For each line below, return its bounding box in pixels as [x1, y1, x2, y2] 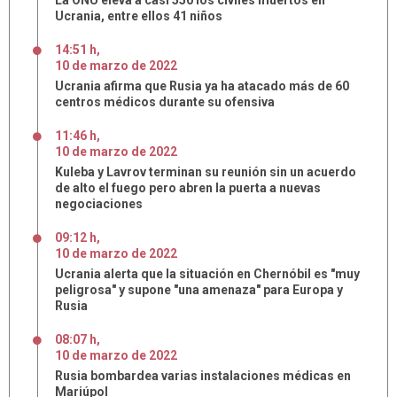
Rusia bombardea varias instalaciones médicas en [55, 369, 351, 383]
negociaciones [55, 197, 143, 211]
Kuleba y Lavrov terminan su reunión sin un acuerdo [55, 165, 356, 179]
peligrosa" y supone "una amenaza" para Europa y [55, 283, 343, 297]
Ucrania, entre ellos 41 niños [55, 9, 222, 23]
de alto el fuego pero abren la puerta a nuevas [55, 181, 321, 195]
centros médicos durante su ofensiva [55, 95, 275, 109]
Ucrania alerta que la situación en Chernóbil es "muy [55, 267, 360, 281]
